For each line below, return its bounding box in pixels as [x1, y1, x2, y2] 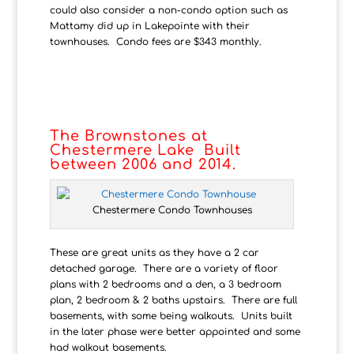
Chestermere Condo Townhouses [92, 204, 252, 216]
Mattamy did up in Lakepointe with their [49, 20, 250, 32]
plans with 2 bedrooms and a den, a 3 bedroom [49, 278, 281, 290]
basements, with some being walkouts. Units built [49, 310, 292, 322]
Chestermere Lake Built [49, 141, 241, 158]
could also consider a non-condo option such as [49, 4, 288, 16]
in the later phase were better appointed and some [49, 326, 300, 337]
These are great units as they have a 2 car [49, 247, 259, 258]
